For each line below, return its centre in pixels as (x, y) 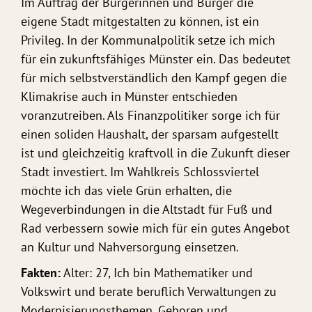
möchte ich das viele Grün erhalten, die (126, 191)
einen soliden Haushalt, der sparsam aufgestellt (150, 135)
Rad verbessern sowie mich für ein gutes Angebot (155, 229)
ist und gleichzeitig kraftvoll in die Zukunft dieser (155, 154)
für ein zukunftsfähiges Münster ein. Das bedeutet (156, 60)
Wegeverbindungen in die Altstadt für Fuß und (147, 210)
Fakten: (41, 273)
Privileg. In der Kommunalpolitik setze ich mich (148, 41)
